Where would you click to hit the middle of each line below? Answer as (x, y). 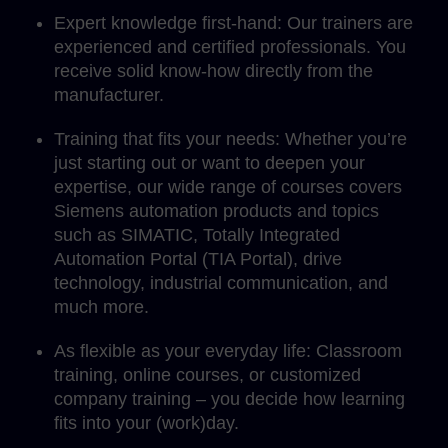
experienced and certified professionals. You (230, 47)
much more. (101, 307)
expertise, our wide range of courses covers (228, 187)
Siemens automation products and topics (216, 211)
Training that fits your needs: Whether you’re (230, 139)
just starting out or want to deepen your (209, 163)
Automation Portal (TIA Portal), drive (198, 259)
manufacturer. (109, 95)
